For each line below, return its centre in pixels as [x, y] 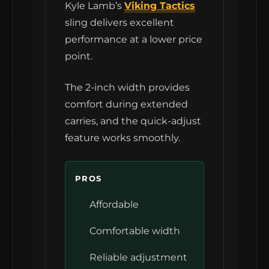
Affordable [114, 205]
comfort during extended [126, 104]
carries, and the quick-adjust [133, 121]
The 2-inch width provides [127, 88]
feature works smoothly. [122, 138]
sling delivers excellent [119, 23]
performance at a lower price [134, 40]
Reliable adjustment [138, 258]
